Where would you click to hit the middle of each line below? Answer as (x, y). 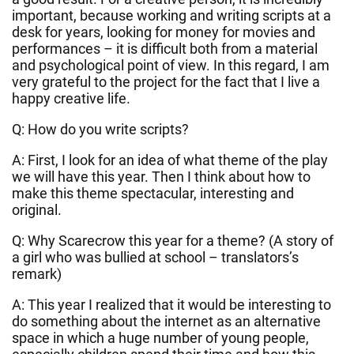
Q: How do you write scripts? (100, 129)
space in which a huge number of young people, (160, 337)
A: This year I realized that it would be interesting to (171, 304)
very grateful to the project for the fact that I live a (166, 81)
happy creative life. (71, 98)
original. (37, 209)
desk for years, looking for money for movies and (164, 32)
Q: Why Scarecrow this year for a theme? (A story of (173, 240)
